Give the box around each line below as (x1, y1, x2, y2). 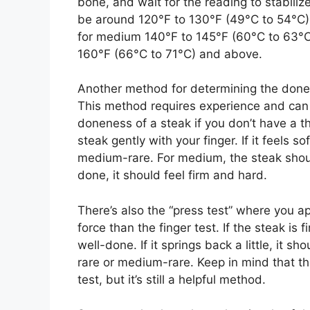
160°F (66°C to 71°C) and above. (77, 46, 262, 61)
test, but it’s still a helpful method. (77, 272, 266, 286)
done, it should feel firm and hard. (77, 168, 267, 183)
